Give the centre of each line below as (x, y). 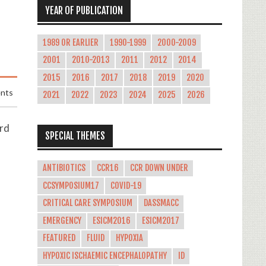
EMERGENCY (62, 221)
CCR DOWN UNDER (159, 168)
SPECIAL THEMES (75, 136)
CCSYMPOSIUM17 (71, 186)
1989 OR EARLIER (70, 42)
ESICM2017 (160, 221)
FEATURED (59, 238)
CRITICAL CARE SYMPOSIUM (87, 203)
